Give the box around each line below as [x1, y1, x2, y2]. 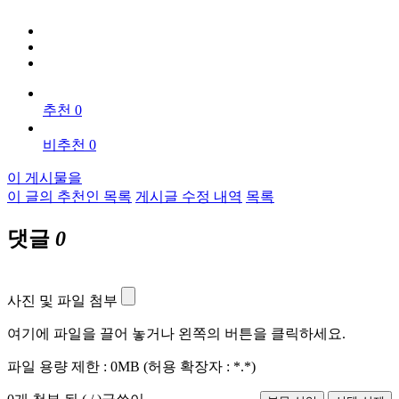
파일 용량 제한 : [7, 358, 110, 374]
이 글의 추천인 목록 [7, 188, 132, 204]
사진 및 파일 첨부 [7, 292, 118, 308]
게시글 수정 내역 [135, 188, 242, 204]
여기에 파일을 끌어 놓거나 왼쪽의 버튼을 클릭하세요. [7, 325, 346, 341]
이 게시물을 [7, 169, 82, 185]
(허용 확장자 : [143, 358, 233, 374]
